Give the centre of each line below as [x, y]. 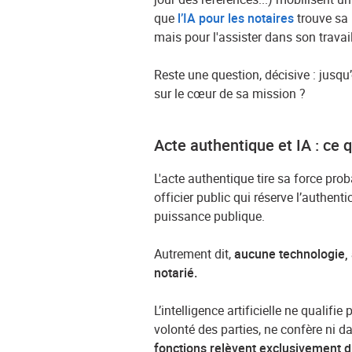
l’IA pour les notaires [236, 18]
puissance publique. [210, 216]
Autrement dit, [194, 254]
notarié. [176, 273]
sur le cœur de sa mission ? [230, 94]
